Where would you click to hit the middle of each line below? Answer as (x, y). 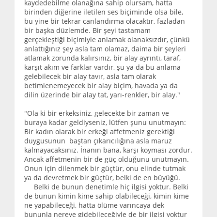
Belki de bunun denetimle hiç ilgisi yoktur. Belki (106, 186)
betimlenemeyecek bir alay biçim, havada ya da (101, 85)
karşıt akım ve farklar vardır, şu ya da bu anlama (102, 67)
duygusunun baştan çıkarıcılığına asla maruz (98, 140)
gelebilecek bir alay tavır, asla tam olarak (90, 76)
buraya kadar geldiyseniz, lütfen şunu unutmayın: (105, 122)
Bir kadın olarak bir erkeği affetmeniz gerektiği (100, 131)
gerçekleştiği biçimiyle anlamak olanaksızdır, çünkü (107, 39)
